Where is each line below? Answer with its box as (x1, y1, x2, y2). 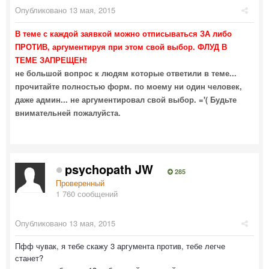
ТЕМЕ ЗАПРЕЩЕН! (15, 53, 87, 65)
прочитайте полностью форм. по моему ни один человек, (15, 80, 242, 92)
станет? (15, 252, 43, 264)
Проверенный (56, 177, 104, 189)
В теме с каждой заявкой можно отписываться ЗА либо (15, 27, 232, 39)
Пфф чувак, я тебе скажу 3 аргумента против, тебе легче (15, 240, 225, 252)
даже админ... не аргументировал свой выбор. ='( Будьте (15, 93, 237, 105)
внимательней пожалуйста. (15, 106, 121, 118)
